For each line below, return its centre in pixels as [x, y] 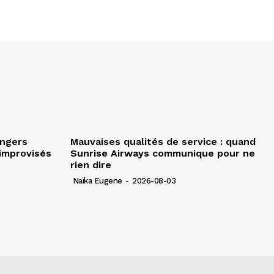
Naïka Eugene [97, 180]
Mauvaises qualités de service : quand [163, 141]
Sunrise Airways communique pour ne [163, 153]
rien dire [91, 165]
